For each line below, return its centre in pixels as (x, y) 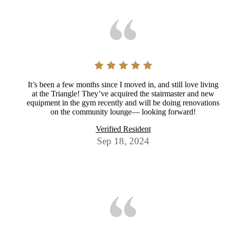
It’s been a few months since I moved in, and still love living (123, 84)
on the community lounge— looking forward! (123, 111)
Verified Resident (123, 129)
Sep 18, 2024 (123, 141)
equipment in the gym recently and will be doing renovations (123, 102)
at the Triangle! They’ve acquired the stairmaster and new (123, 93)
